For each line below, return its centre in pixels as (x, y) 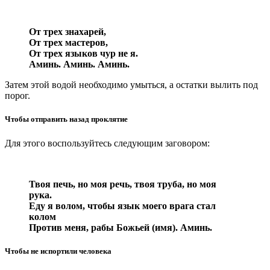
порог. (17, 96)
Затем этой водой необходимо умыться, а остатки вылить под (131, 85)
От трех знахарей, (67, 32)
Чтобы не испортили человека (58, 251)
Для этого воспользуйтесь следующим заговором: (107, 143)
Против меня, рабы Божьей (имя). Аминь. (121, 227)
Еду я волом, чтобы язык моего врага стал (122, 206)
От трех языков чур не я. (83, 54)
